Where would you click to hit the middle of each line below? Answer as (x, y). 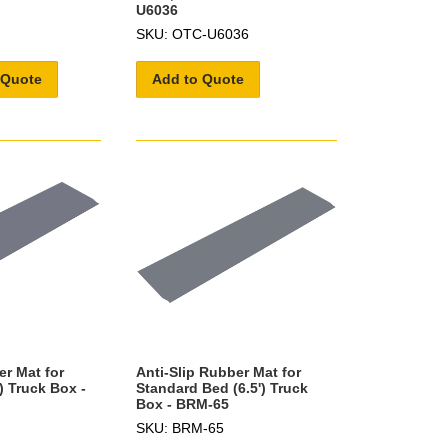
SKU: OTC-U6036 (192, 34)
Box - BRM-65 (182, 404)
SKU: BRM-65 (179, 428)
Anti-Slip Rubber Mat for (218, 372)
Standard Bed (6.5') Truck (221, 388)
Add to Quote (197, 79)
